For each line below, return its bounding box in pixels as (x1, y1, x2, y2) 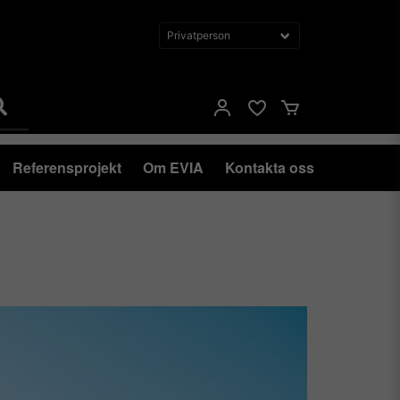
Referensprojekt (12, 157, 121, 178)
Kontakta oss (225, 157, 314, 178)
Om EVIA (143, 157, 204, 178)
